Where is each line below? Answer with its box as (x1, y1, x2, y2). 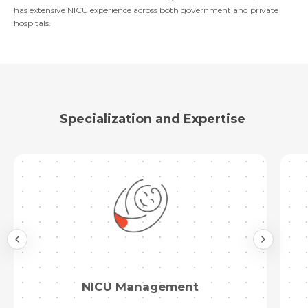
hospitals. (14, 18, 51, 29)
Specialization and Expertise (59, 111, 245, 127)
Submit (135, 45, 173, 56)
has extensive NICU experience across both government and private (14, 5, 278, 16)
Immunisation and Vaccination (48, 280, 241, 294)
